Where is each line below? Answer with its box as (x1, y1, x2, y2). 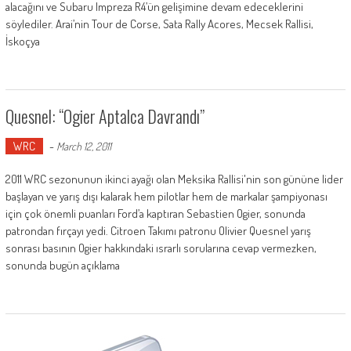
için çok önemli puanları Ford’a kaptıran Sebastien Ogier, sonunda (5, 205, 306, 221)
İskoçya (5, 33, 40, 49)
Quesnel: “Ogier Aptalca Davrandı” (5, 103, 204, 128)
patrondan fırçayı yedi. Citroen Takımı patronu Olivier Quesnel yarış (5, 223, 311, 238)
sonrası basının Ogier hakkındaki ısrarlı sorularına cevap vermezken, (5, 240, 317, 255)
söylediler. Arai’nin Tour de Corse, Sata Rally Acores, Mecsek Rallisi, (5, 16, 313, 31)
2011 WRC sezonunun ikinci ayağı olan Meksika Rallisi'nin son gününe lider (5, 171, 343, 186)
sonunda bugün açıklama (5, 257, 120, 273)
